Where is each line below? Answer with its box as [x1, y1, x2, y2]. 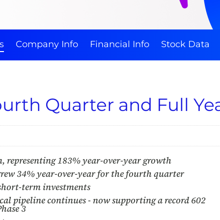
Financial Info [89, 39, 149, 50]
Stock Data [161, 39, 210, 50]
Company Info [15, 39, 78, 50]
